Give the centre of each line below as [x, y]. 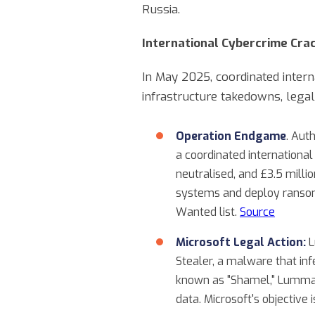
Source [257, 212]
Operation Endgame [231, 136]
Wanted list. [208, 212]
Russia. [161, 9]
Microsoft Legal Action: [241, 242]
